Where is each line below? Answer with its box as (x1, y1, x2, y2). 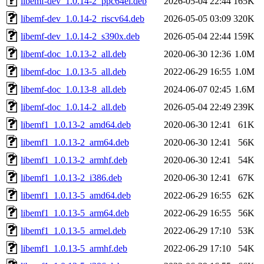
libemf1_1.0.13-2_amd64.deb (21, 119, 131, 130)
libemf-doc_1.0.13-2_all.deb (21, 48, 126, 59)
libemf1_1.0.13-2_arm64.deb (21, 137, 129, 147)
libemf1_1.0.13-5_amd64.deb (21, 190, 131, 200)
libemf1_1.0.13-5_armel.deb (21, 225, 126, 236)
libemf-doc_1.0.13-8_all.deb (21, 84, 126, 94)
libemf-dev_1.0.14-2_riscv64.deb (21, 13, 144, 24)
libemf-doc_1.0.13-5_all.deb (21, 66, 126, 77)
